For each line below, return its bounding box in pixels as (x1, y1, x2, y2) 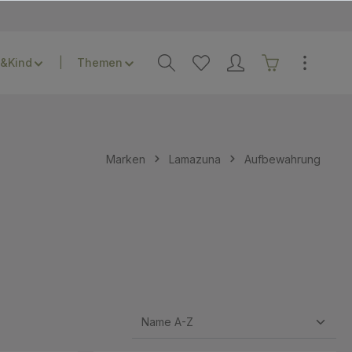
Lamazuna (169, 152, 221, 166)
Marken (106, 152, 145, 166)
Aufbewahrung (244, 152, 321, 166)
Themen (77, 56, 123, 69)
